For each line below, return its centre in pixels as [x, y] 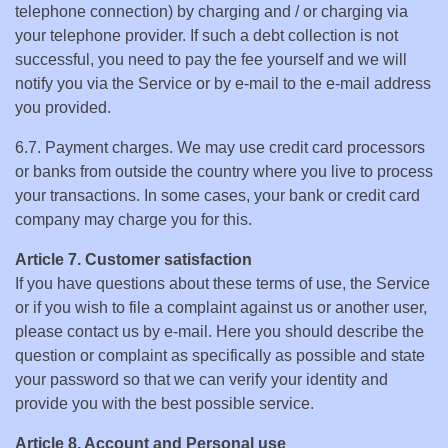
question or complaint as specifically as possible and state [220, 355]
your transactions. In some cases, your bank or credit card [217, 195]
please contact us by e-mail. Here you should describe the [219, 331]
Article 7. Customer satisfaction [133, 259]
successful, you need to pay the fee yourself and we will [211, 59]
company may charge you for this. [133, 219]
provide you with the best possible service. [164, 403]
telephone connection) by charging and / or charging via [211, 11]
